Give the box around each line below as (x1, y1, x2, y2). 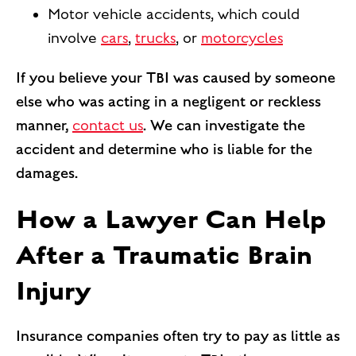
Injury (16, 272, 91, 308)
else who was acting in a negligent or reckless (16, 92, 321, 110)
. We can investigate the (143, 116, 305, 134)
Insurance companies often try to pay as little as (16, 327, 340, 345)
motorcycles (201, 29, 283, 47)
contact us (72, 116, 143, 134)
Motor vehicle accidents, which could (48, 5, 300, 23)
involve (48, 29, 101, 47)
